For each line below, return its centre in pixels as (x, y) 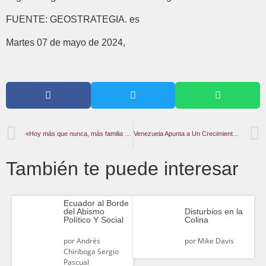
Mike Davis (215, 241)
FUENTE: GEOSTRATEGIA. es (73, 20)
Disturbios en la (213, 212)
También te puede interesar (122, 168)
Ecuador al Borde (96, 203)
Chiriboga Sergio (91, 251)
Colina (196, 220)
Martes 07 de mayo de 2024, (66, 42)
